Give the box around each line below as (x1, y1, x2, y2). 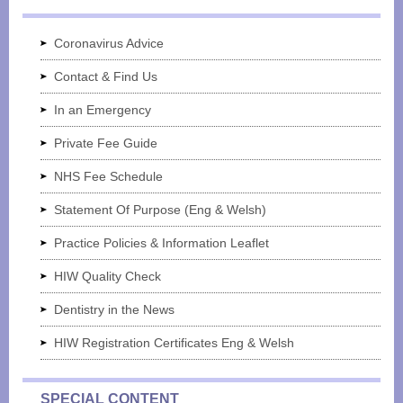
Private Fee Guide (54, 135, 157, 150)
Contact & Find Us (54, 68, 157, 84)
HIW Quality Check (54, 268, 161, 283)
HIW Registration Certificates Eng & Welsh (54, 335, 294, 350)
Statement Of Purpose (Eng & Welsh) (54, 201, 266, 217)
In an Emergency (54, 102, 151, 117)
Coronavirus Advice (54, 35, 164, 50)
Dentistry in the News (54, 301, 175, 317)
